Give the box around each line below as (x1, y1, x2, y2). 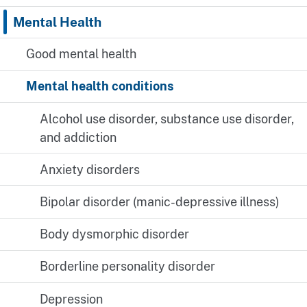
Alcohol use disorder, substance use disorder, (39, 111, 294, 126)
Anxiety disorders (39, 162, 140, 177)
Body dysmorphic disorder (39, 227, 189, 242)
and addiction (39, 130, 116, 145)
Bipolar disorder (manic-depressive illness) (39, 195, 280, 210)
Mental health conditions (26, 79, 175, 94)
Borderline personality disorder (39, 259, 215, 274)
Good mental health (26, 47, 137, 62)
